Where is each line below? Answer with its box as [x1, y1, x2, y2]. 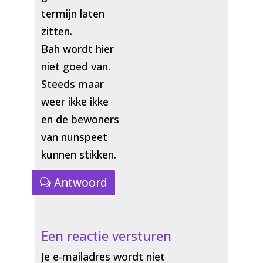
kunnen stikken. [41, 147, 116, 161]
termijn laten [41, 6, 104, 21]
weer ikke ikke [41, 94, 109, 109]
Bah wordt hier [41, 41, 114, 56]
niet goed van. [41, 59, 110, 73]
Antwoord [53, 175, 107, 191]
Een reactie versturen [41, 227, 171, 245]
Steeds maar [41, 76, 104, 91]
